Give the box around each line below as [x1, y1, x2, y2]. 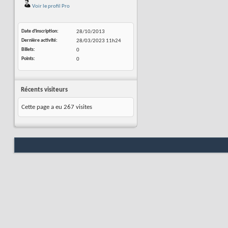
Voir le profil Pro [31, 4, 70, 9]
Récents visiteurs [21, 87, 68, 93]
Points [21, 56, 34, 62]
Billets [21, 47, 34, 52]
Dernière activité [21, 38, 56, 43]
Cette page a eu [21, 104, 64, 110]
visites [74, 104, 92, 110]
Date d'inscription [21, 28, 57, 34]
